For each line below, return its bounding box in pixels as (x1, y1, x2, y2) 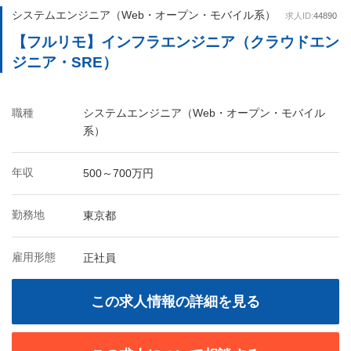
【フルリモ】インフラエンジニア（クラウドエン (12, 34, 339, 50)
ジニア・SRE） (12, 54, 118, 71)
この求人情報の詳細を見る (91, 294, 260, 309)
